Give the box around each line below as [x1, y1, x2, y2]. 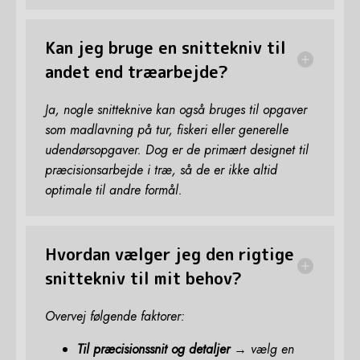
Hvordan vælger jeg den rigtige [45, 242, 294, 265]
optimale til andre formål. [45, 180, 182, 199]
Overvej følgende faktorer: [45, 306, 185, 325]
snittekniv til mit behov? [45, 266, 242, 289]
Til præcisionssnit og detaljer [77, 339, 230, 358]
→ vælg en [230, 339, 294, 358]
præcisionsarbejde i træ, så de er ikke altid [45, 160, 277, 179]
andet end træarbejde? [45, 59, 228, 83]
